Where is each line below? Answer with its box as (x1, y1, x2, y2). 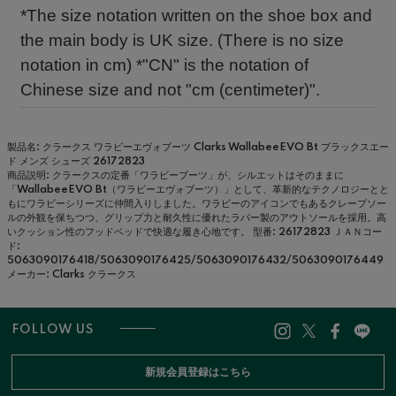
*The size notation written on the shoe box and (19, 6, 372, 26)
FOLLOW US (11, 324, 95, 337)
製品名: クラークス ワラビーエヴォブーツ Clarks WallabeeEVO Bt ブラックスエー (7, 141, 389, 153)
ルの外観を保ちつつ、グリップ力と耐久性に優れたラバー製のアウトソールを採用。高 (7, 212, 386, 224)
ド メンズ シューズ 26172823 (7, 156, 145, 167)
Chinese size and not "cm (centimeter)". (19, 80, 320, 100)
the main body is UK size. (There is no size (19, 31, 344, 50)
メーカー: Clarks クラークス (7, 269, 136, 280)
